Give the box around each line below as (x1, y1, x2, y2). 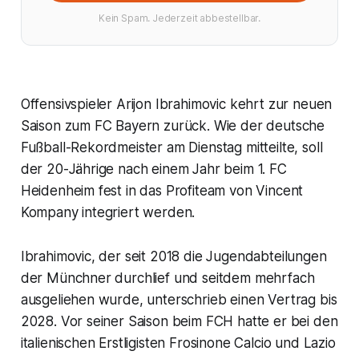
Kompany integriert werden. (20, 204, 196, 220)
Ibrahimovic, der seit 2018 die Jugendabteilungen (20, 248, 327, 264)
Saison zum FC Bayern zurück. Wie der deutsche (20, 117, 325, 134)
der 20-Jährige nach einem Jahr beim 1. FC (20, 160, 287, 177)
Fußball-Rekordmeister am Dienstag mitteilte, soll (20, 139, 323, 155)
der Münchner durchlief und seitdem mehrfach (20, 269, 315, 286)
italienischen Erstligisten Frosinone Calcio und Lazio (20, 334, 336, 351)
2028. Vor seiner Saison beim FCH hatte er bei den (20, 313, 338, 329)
